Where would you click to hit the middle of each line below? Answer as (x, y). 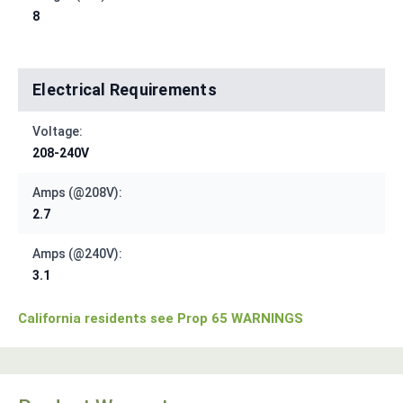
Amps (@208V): (77, 193)
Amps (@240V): (77, 254)
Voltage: (58, 132)
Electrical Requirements (125, 90)
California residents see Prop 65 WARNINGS (161, 319)
